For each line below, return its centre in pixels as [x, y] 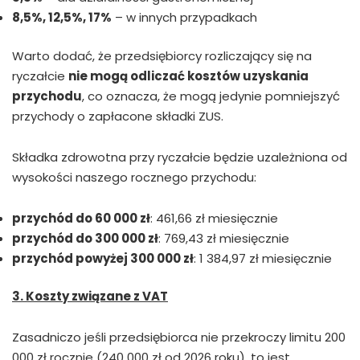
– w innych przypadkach [184, 18]
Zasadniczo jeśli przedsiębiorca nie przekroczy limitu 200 [179, 337]
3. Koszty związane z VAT [90, 297]
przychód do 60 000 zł [81, 218]
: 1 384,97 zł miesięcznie [263, 258]
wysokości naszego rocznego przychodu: [134, 177]
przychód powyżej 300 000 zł [103, 258]
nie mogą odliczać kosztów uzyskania [188, 76]
